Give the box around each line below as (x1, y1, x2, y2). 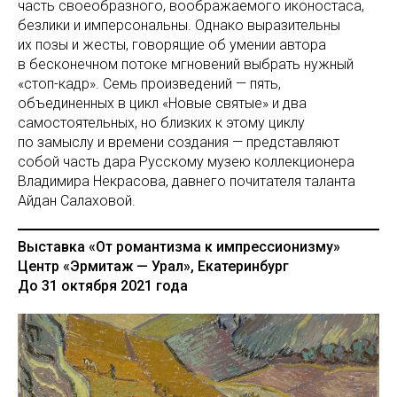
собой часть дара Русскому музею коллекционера (18, 152, 354, 170)
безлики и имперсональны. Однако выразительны (18, 16, 340, 34)
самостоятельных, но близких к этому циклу (18, 113, 305, 131)
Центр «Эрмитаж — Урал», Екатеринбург (18, 257, 289, 275)
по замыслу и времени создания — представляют (18, 133, 339, 151)
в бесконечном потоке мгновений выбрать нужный (18, 55, 354, 73)
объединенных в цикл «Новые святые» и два (18, 94, 307, 112)
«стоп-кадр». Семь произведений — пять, (18, 74, 281, 92)
